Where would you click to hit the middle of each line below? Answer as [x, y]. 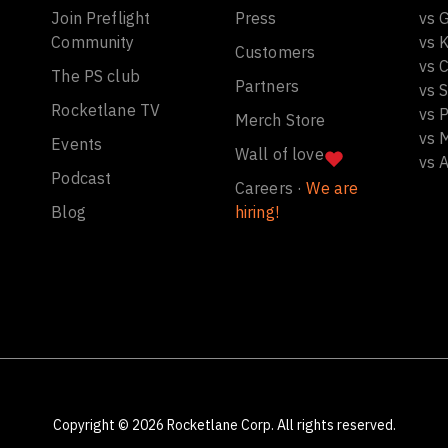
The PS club [95, 76]
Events [77, 144]
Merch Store [280, 120]
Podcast [81, 178]
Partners [267, 86]
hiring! [256, 212]
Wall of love [279, 154]
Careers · [270, 188]
